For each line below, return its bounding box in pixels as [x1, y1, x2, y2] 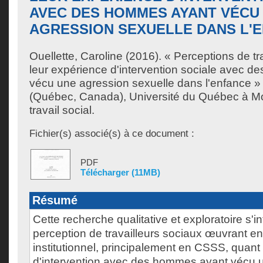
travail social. [29, 104, 95, 116]
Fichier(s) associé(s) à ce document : [29, 127, 194, 139]
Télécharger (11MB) [80, 167, 160, 177]
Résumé [32, 194, 77, 207]
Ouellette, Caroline [29, 50, 123, 62]
